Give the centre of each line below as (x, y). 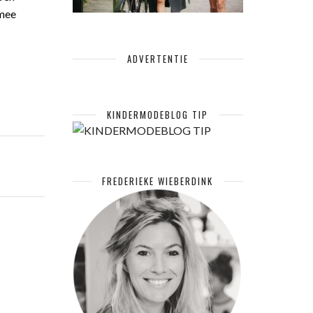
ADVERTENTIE (158, 58)
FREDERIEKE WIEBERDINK (158, 181)
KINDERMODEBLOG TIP (158, 114)
